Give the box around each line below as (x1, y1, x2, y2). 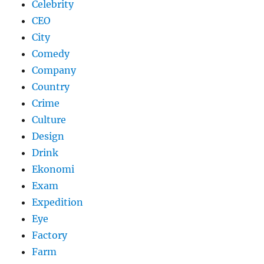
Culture (32, 114, 67, 126)
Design (32, 130, 65, 143)
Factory (32, 229, 68, 242)
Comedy (32, 48, 70, 60)
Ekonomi (32, 163, 75, 176)
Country (32, 81, 70, 93)
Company (32, 64, 77, 77)
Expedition (32, 196, 84, 209)
